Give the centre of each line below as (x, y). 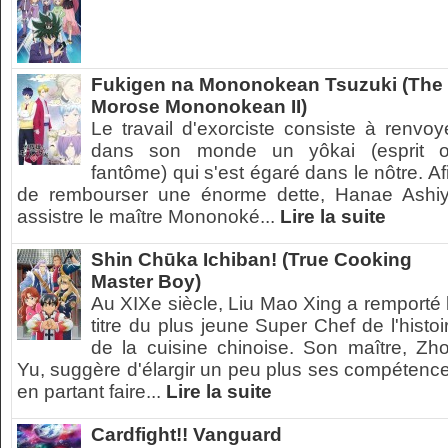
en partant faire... (91, 391)
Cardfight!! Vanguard (186, 434)
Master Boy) (146, 281)
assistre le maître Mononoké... (148, 216)
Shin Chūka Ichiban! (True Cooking (251, 259)
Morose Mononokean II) (199, 106)
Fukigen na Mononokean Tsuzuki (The (267, 84)
